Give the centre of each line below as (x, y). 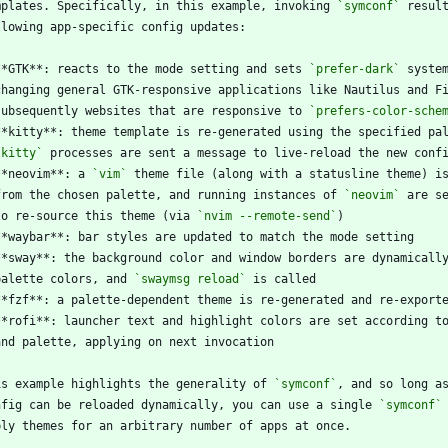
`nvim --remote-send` (267, 215)
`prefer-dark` (354, 68)
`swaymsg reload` (190, 278)
